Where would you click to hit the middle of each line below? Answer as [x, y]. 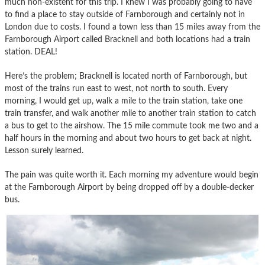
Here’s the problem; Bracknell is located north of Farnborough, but [126, 76]
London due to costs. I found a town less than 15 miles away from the [132, 27]
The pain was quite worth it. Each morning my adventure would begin [132, 174]
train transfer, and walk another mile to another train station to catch [130, 113]
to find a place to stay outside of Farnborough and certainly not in [125, 14]
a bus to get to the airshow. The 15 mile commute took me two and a [132, 125]
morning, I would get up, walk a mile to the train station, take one [124, 101]
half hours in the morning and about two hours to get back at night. [128, 138]
